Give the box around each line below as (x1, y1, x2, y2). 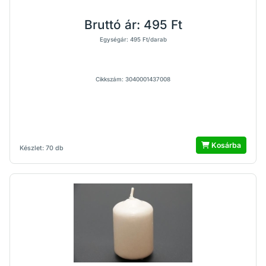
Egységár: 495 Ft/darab (99, 36, 167, 43)
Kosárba (210, 141, 241, 150)
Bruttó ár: (84, 17, 144, 32)
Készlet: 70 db (20, 144, 64, 152)
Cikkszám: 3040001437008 (96, 76, 170, 83)
